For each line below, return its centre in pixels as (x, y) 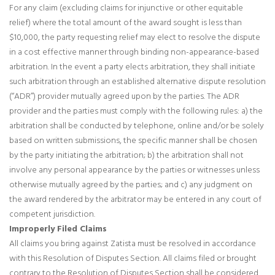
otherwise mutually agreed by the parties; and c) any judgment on (131, 184)
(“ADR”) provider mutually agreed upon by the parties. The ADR (124, 95)
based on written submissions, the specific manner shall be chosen (133, 140)
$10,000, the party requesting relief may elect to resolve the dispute (135, 37)
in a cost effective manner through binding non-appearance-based (134, 51)
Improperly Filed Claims (58, 228)
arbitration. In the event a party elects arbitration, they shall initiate (132, 66)
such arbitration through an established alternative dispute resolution (137, 81)
